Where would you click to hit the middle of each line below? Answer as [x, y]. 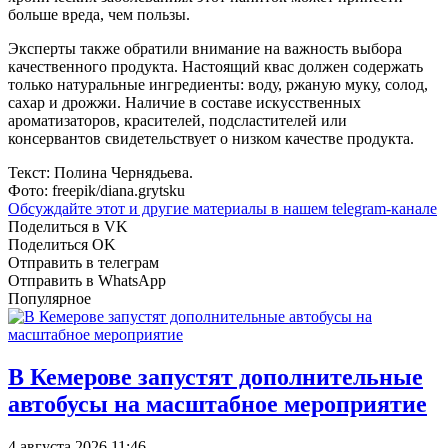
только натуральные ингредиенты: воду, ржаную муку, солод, [218, 84]
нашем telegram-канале [360, 208]
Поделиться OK [62, 244]
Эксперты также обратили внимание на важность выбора [205, 48]
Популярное [49, 298]
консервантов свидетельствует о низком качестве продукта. [211, 138]
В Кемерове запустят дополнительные [215, 376]
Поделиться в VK [68, 226]
